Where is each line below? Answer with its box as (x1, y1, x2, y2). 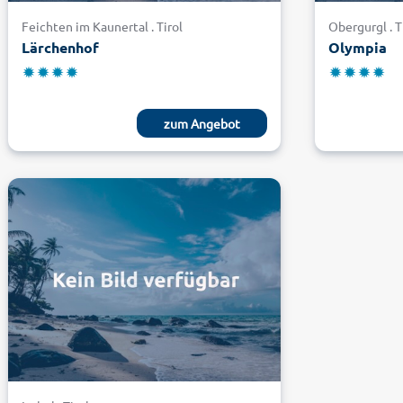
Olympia (328, 38, 388, 58)
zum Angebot (164, 115, 241, 132)
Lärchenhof (22, 38, 99, 58)
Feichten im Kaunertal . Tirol (22, 18, 183, 35)
